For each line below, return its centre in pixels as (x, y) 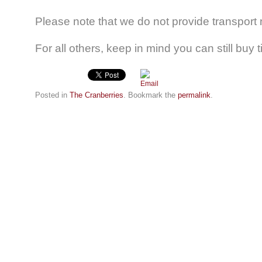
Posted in (52, 95)
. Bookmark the (151, 95)
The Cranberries (96, 95)
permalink (194, 95)
